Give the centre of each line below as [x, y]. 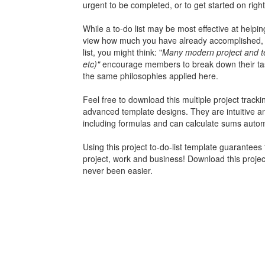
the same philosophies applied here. [150, 76]
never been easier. [117, 171]
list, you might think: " [122, 52]
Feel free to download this [132, 100]
